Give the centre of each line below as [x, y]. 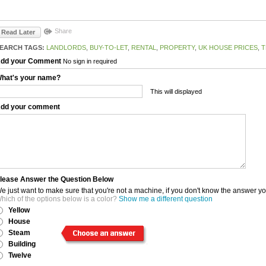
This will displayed [176, 91]
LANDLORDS [66, 47]
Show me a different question [166, 199]
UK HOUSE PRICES [228, 47]
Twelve [20, 255]
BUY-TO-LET [109, 47]
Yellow [19, 210]
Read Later [18, 32]
